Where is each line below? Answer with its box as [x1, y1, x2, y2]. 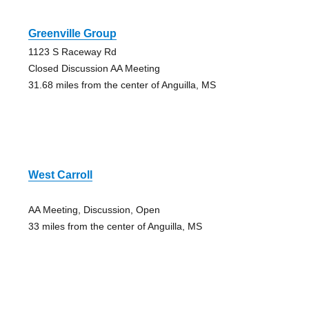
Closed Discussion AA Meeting [28, 63, 160, 74]
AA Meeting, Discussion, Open [28, 204, 160, 216]
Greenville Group [28, 28, 117, 40]
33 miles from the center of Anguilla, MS [28, 221, 202, 232]
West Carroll [28, 169, 92, 181]
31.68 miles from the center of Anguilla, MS [28, 79, 216, 91]
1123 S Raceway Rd [28, 46, 117, 58]
